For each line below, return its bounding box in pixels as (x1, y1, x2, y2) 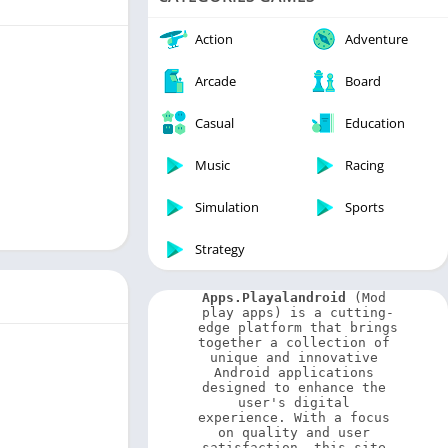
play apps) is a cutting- (202, 305, 394, 320)
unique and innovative (210, 350, 378, 365)
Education (345, 114, 405, 132)
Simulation (195, 198, 259, 216)
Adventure (345, 30, 408, 48)
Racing (345, 156, 384, 174)
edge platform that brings (198, 320, 398, 335)
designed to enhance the (202, 380, 386, 395)
